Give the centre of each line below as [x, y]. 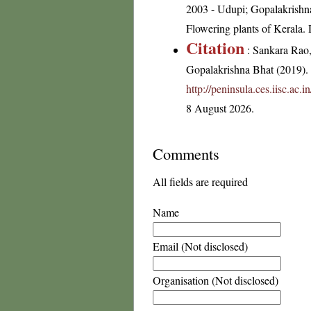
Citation [215, 48]
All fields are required [200, 182]
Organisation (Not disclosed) [216, 280]
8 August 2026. [220, 108]
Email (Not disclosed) [200, 246]
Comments [186, 153]
